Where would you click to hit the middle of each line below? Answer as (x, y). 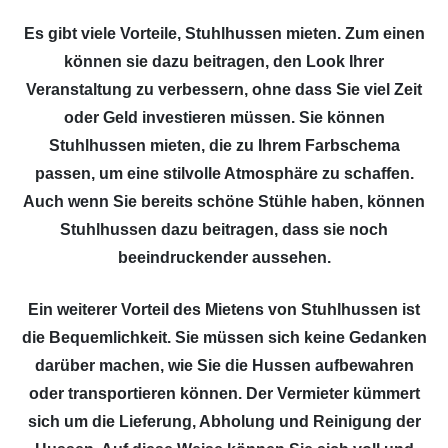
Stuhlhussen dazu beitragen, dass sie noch (224, 229)
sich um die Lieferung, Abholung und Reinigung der (224, 421)
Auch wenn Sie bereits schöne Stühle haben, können (224, 201)
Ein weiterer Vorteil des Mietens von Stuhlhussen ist (224, 309)
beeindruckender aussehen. (224, 257)
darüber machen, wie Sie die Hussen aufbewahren (224, 365)
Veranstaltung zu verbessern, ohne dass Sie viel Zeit (224, 89)
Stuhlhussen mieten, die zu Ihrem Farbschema (224, 145)
